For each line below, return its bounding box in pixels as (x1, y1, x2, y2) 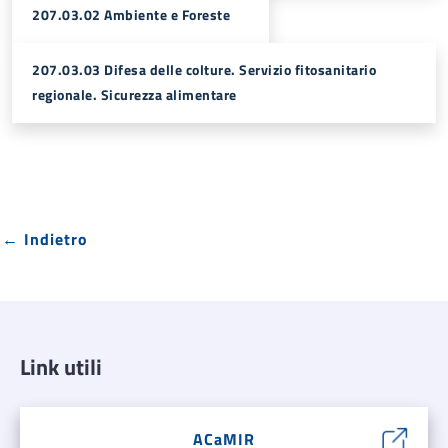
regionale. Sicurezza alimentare (32, 84, 237, 106)
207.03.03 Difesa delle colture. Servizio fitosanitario (32, 59, 376, 81)
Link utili (20, 350, 102, 384)
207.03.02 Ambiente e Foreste (32, 4, 230, 26)
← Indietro (2, 227, 88, 251)
